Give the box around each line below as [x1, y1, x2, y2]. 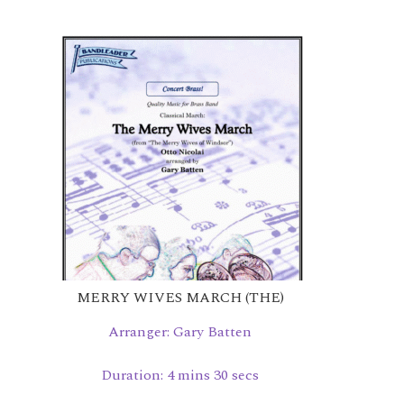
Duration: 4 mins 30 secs [101, 364, 260, 387]
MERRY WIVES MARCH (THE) [76, 286, 284, 308]
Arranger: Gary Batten [108, 320, 252, 343]
